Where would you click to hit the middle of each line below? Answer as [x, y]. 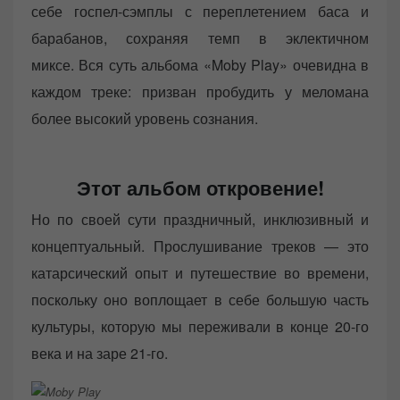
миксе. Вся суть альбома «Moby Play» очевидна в [200, 64]
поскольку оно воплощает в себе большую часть [200, 299]
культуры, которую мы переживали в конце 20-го [200, 326]
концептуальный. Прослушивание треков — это [200, 246]
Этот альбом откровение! [200, 187]
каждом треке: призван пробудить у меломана [200, 91]
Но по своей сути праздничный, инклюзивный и [200, 219]
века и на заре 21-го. [100, 353]
